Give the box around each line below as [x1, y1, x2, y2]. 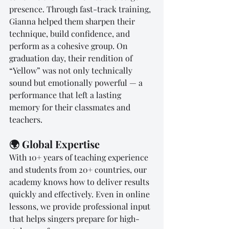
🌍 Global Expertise [9, 136, 100, 151]
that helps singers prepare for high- [9, 213, 140, 224]
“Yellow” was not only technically [9, 64, 134, 76]
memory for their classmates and [9, 101, 132, 112]
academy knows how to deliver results [9, 176, 151, 187]
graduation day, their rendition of [9, 52, 134, 63]
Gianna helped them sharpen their [9, 15, 137, 27]
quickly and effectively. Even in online [9, 188, 152, 199]
